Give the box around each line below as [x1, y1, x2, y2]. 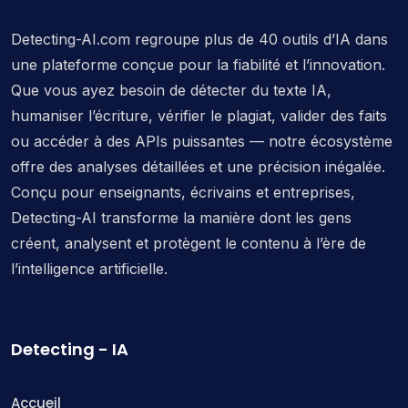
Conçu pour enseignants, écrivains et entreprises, [11, 182, 355, 201]
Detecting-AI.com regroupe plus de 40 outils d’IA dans [11, 29, 388, 48]
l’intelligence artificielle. [11, 259, 168, 278]
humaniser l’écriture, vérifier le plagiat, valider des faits [11, 106, 387, 125]
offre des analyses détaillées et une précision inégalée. [11, 157, 385, 176]
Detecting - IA [11, 337, 128, 361]
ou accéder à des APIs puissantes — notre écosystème [11, 131, 393, 150]
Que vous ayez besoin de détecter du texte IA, [11, 80, 331, 99]
